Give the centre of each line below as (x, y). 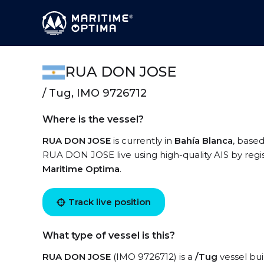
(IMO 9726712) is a (153, 257)
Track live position (110, 202)
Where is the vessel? (93, 119)
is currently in (143, 141)
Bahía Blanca (204, 141)
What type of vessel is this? (109, 235)
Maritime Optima (81, 169)
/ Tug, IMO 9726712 (95, 93)
